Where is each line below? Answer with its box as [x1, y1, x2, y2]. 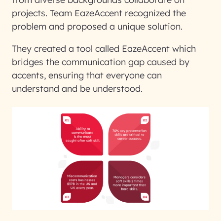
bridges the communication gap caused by [12, 56, 189, 68]
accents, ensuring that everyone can [12, 70, 162, 81]
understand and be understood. [12, 83, 143, 94]
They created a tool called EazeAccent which [12, 43, 196, 54]
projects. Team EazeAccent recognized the [12, 7, 186, 19]
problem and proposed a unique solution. [12, 21, 185, 32]
